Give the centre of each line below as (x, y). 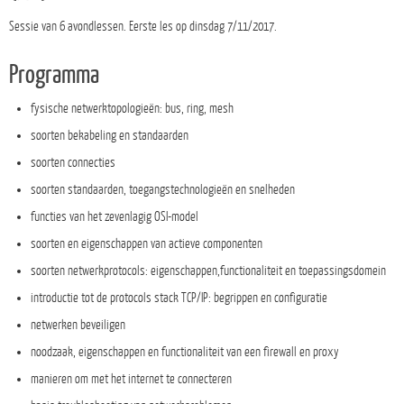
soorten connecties (73, 162)
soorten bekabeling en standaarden (110, 135)
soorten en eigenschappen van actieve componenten (147, 243)
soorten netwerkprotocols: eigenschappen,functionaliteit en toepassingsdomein (209, 270)
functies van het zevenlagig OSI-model (115, 216)
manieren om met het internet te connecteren (132, 378)
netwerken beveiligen (78, 324)
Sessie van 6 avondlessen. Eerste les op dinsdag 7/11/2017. (143, 26)
